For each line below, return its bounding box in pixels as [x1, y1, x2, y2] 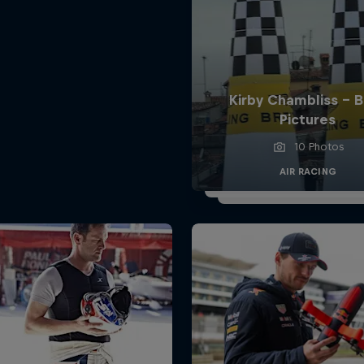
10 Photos [294, 140, 344, 153]
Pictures [279, 110, 336, 128]
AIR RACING [279, 166, 337, 176]
